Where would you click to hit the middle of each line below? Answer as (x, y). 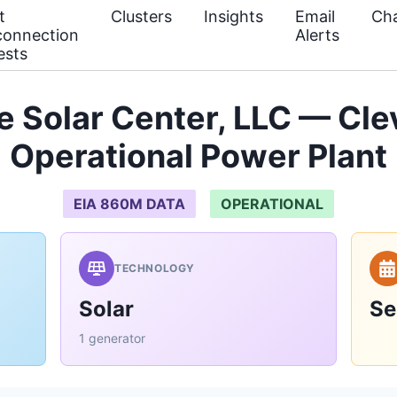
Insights (234, 16)
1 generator (112, 338)
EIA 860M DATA (129, 204)
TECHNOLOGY (155, 268)
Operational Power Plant (198, 156)
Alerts (317, 35)
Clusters (141, 16)
